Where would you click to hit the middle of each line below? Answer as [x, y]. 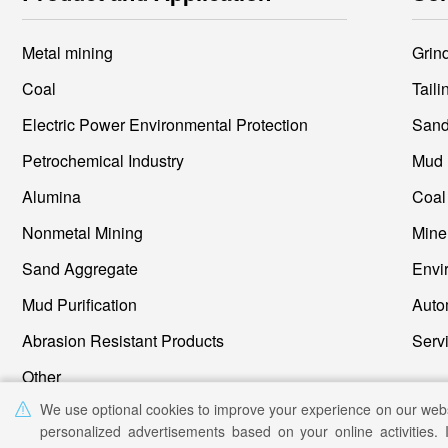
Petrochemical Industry [103, 160]
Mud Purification [79, 304]
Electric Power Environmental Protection [165, 124]
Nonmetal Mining [82, 232]
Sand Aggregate [80, 268]
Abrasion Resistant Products [123, 340]
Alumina [51, 196]
